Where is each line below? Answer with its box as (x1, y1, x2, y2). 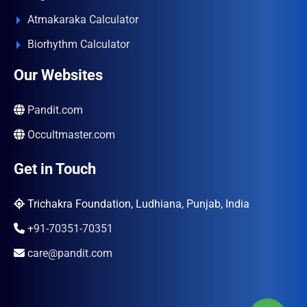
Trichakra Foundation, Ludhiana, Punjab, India (25, 197, 249, 210)
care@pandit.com (27, 247, 112, 260)
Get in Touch (14, 160, 96, 177)
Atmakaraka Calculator (27, 13, 138, 26)
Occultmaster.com (27, 128, 115, 141)
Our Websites (14, 66, 103, 84)
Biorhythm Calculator (27, 38, 130, 51)
